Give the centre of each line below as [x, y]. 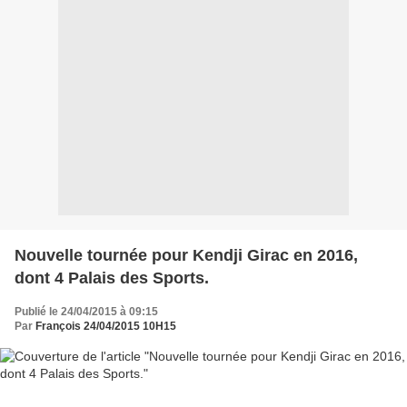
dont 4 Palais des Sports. [112, 278]
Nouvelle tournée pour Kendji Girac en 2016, [186, 255]
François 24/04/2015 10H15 [106, 326]
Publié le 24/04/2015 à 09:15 [86, 311]
